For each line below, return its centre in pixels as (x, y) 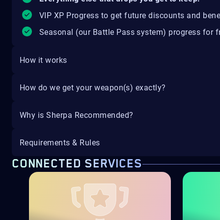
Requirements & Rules (60, 142)
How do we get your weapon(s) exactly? (93, 87)
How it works (43, 60)
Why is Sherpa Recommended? (77, 115)
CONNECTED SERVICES (77, 164)
